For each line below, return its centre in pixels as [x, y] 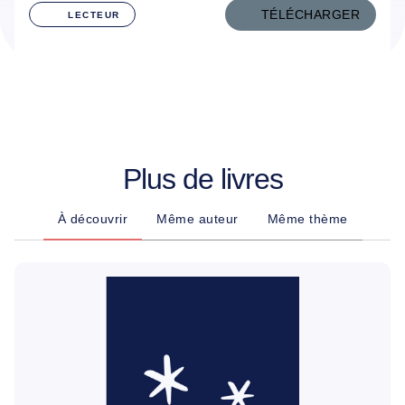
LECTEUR [94, 14]
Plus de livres [202, 179]
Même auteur [198, 219]
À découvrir [92, 219]
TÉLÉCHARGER [310, 14]
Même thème [307, 219]
